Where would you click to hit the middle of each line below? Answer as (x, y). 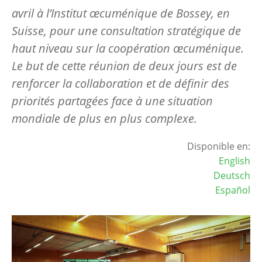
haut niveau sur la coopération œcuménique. (128, 48)
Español (233, 190)
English (235, 161)
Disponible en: (219, 146)
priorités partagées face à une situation (112, 101)
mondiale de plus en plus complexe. (104, 118)
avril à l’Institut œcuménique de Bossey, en (121, 13)
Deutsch (232, 175)
